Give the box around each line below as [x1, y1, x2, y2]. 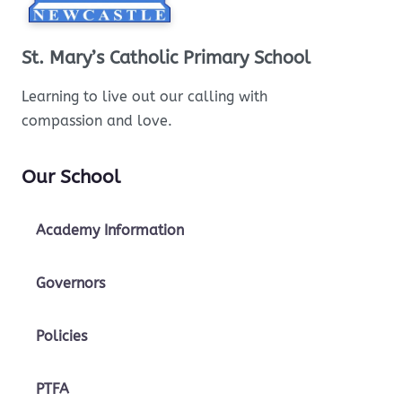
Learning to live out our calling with [22, 88, 267, 106]
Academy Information [36, 222, 184, 240]
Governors [36, 275, 105, 293]
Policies [36, 328, 87, 345]
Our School [22, 166, 120, 188]
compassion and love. [22, 112, 172, 130]
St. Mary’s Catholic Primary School [22, 48, 310, 69]
